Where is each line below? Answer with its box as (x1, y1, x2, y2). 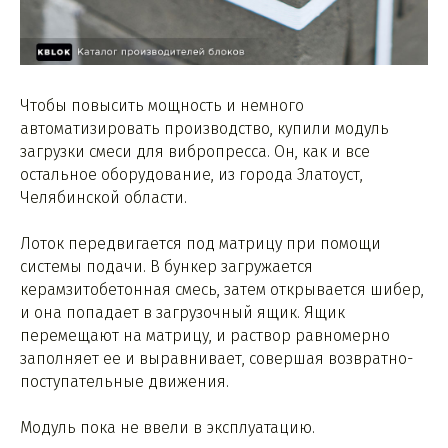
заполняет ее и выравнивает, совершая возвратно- (20, 349, 413, 369)
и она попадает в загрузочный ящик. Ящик (20, 303, 345, 323)
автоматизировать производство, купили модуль (20, 119, 389, 139)
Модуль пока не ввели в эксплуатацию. (20, 418, 315, 438)
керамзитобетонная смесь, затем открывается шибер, (20, 280, 424, 300)
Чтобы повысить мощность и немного (20, 96, 304, 116)
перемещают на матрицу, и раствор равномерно (20, 326, 390, 346)
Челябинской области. (20, 188, 187, 208)
